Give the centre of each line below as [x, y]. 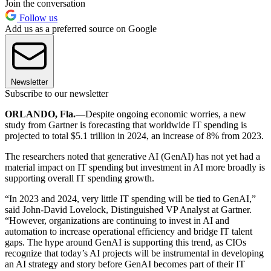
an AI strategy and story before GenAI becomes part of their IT [125, 264]
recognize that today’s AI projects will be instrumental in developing [134, 253]
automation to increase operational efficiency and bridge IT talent [129, 232]
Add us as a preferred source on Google [81, 29]
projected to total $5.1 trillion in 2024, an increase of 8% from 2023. [135, 136]
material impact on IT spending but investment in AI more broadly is [135, 168]
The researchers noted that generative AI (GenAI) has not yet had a [132, 157]
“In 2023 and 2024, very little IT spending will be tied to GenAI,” [130, 199]
